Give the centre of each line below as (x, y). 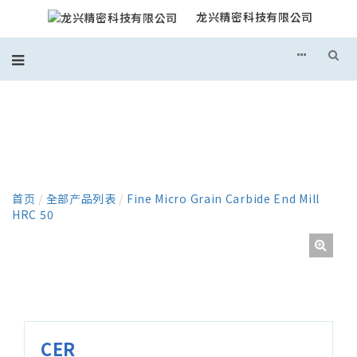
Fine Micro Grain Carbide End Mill (223, 199)
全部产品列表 (81, 199)
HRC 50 (33, 215)
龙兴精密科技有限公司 (255, 17)
